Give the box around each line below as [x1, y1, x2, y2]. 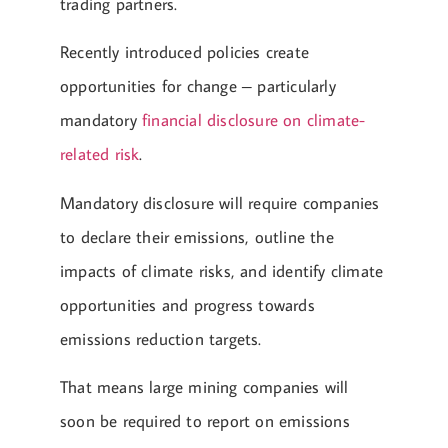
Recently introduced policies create [60, 41, 309, 64]
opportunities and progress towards [60, 293, 315, 316]
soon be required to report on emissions [60, 410, 350, 433]
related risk [60, 143, 140, 166]
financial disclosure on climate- [142, 109, 366, 132]
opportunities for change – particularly [60, 75, 336, 98]
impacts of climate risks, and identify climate [60, 259, 384, 282]
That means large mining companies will [60, 376, 349, 399]
